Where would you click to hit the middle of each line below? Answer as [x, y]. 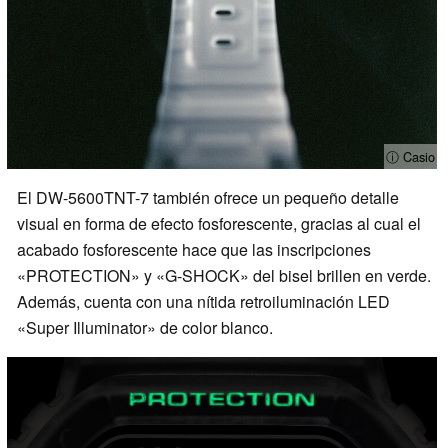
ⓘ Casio [410, 157]
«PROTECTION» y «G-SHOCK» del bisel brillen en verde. [224, 276]
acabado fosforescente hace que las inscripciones [194, 250]
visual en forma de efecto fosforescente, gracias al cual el [219, 224]
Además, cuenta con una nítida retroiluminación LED [203, 302]
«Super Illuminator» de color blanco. [145, 328]
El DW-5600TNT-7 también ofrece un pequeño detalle [208, 198]
